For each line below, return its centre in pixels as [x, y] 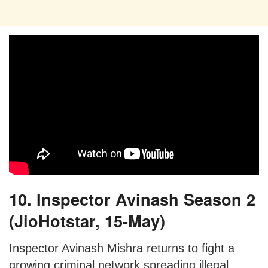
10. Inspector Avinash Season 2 [132, 199]
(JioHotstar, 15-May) [87, 221]
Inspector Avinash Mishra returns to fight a [122, 248]
